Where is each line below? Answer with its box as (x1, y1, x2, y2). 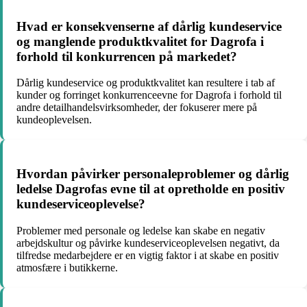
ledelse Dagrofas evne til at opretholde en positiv (16, 182, 285, 197)
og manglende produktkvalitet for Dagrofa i (16, 34, 264, 49)
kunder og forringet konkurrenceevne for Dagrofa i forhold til (16, 89, 282, 101)
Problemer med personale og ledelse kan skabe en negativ (16, 224, 265, 236)
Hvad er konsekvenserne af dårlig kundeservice (16, 19, 282, 34)
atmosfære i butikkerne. (16, 261, 118, 273)
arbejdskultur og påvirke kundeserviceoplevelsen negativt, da (16, 236, 280, 249)
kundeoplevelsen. (16, 114, 92, 126)
